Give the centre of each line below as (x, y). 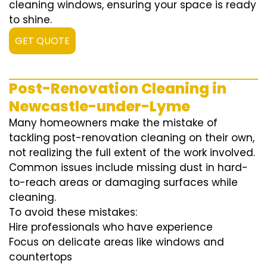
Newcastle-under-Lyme (100, 107)
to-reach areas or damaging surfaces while (123, 183)
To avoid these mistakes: (73, 212)
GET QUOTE (42, 41)
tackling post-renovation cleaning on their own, (132, 138)
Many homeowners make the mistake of (113, 123)
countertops (41, 257)
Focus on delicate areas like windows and (117, 242)
